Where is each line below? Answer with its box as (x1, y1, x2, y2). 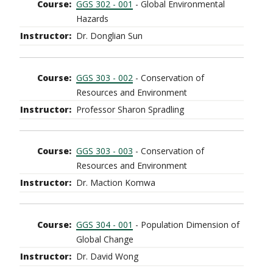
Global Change (76, 233, 133, 245)
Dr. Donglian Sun (76, 30, 143, 42)
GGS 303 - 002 (76, 71, 133, 83)
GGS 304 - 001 (76, 218, 133, 230)
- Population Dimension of (133, 218, 239, 230)
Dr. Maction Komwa (76, 177, 155, 189)
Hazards (76, 13, 108, 25)
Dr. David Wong (76, 250, 138, 262)
